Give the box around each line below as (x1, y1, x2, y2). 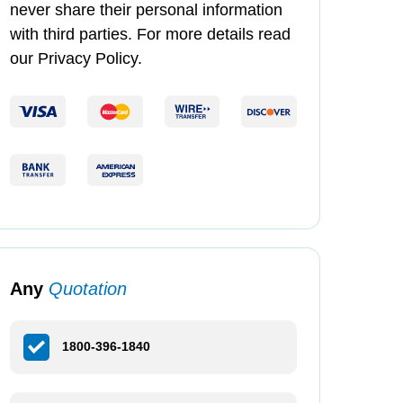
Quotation (49, 279, 128, 300)
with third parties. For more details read (10, 25, 291, 44)
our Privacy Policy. (10, 49, 143, 68)
